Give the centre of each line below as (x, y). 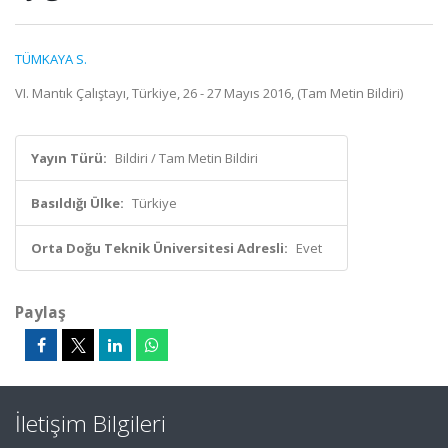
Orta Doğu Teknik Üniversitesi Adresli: (159, 248)
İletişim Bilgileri (90, 423)
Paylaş (40, 312)
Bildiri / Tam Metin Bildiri (186, 158)
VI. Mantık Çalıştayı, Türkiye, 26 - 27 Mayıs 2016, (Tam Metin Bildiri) (209, 93)
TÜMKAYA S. (51, 59)
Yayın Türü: (69, 158)
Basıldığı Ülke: (77, 203)
